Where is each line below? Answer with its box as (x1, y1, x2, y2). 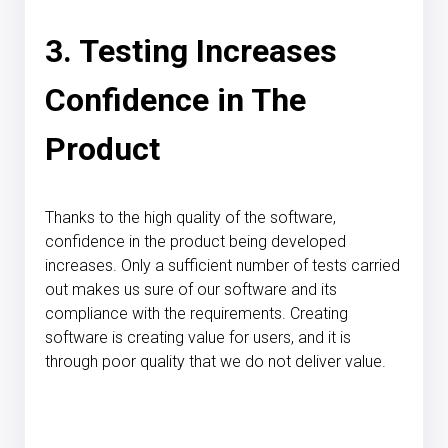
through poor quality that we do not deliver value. (45, 351, 386, 371)
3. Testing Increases (45, 31, 337, 70)
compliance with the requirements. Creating (45, 303, 348, 323)
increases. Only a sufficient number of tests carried (45, 255, 400, 275)
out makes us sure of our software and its (45, 279, 337, 299)
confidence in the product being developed (45, 231, 346, 251)
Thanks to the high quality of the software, (45, 207, 336, 227)
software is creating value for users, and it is (45, 327, 351, 347)
